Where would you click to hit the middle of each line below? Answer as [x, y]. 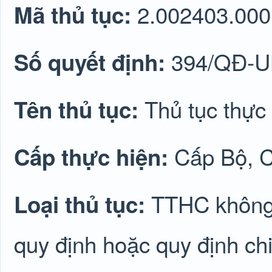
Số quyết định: [93, 62]
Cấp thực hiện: [94, 157]
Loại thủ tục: [83, 204]
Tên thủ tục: [79, 109]
